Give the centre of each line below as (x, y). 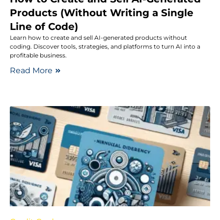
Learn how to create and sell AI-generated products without (98, 38)
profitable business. (38, 55)
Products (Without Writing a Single (102, 13)
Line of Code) (44, 27)
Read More (31, 70)
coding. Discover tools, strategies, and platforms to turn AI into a (105, 46)
